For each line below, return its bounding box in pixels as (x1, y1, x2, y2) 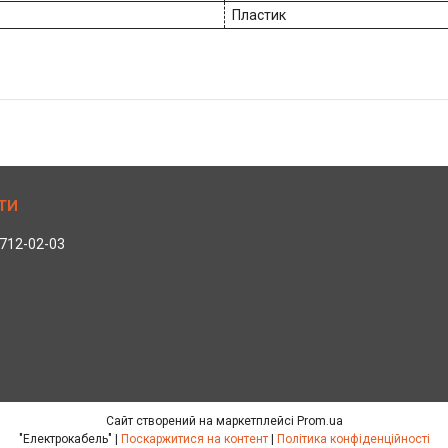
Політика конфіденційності (276, 431, 430, 446)
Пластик (232, 6, 286, 23)
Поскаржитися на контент (120, 431, 268, 446)
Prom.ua (296, 413, 343, 428)
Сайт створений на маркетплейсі (105, 413, 297, 428)
